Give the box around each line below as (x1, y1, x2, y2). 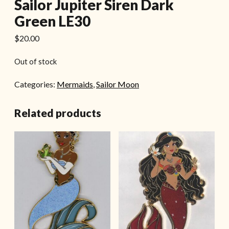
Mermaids (57, 79, 93, 89)
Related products (14, 106, 101, 119)
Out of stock (14, 56, 57, 66)
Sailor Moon (96, 79, 139, 89)
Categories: (14, 79, 57, 89)
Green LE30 (14, 12, 90, 30)
